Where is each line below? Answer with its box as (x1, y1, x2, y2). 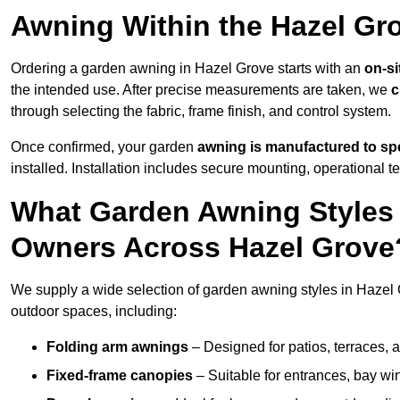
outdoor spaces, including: (11, 304, 177, 320)
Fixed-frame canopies (46, 368, 193, 384)
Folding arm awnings (46, 339, 188, 355)
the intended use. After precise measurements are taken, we (11, 82, 391, 98)
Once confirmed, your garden (11, 139, 197, 155)
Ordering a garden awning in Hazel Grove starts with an (11, 61, 364, 77)
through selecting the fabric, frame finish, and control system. (11, 104, 391, 120)
